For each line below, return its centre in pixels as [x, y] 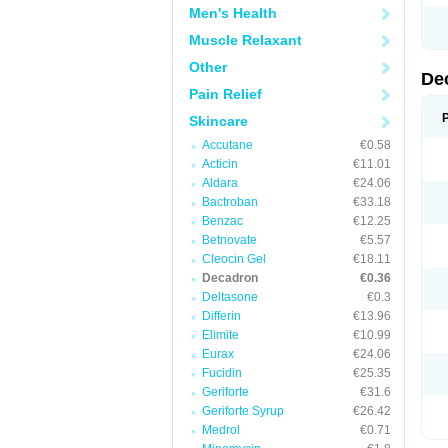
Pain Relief [225, 94]
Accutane [227, 145]
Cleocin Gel [234, 259]
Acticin [220, 164]
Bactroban [230, 202]
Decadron [230, 278]
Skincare [218, 121]
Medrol [221, 430]
